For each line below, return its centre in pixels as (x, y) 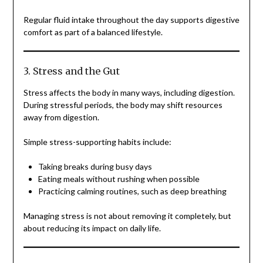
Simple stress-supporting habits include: (97, 142)
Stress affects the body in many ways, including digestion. (129, 93)
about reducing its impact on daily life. (92, 228)
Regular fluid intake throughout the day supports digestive (131, 20)
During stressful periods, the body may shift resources (123, 105)
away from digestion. (61, 117)
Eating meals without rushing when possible (119, 179)
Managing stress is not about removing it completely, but (127, 216)
